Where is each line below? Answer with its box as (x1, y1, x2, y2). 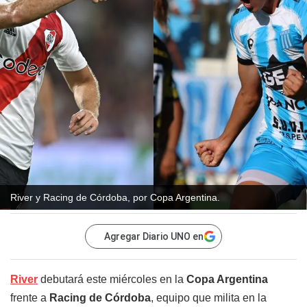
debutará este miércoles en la (38, 273, 186, 286)
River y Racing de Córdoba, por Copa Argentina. (10, 192, 223, 204)
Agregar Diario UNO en (104, 231, 204, 243)
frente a (10, 292, 47, 304)
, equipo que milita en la (151, 292, 267, 304)
